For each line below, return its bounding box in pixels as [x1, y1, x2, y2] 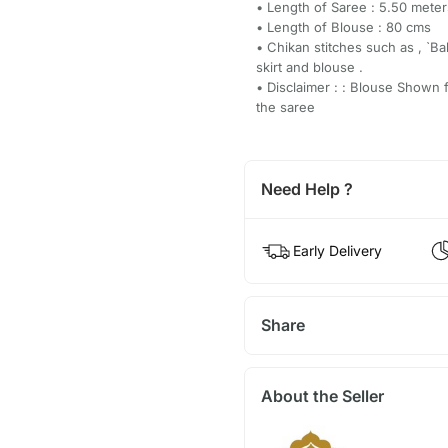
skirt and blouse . [255, 58, 363, 75]
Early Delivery [292, 241, 382, 259]
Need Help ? [260, 178, 353, 199]
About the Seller [260, 385, 384, 406]
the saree [255, 98, 315, 115]
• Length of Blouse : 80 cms [255, 18, 431, 35]
